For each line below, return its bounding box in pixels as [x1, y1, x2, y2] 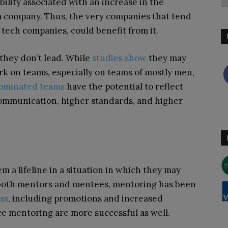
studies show [92, 52, 147, 64]
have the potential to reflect [65, 81, 183, 92]
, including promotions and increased [8, 193, 163, 204]
